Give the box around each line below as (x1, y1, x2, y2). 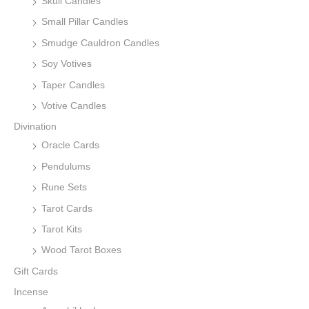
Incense (14, 287, 48, 298)
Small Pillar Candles (41, 17, 128, 28)
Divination (14, 121, 57, 132)
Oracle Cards (41, 140, 99, 151)
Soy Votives (41, 59, 92, 70)
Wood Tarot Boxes (41, 245, 121, 256)
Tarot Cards (41, 203, 92, 214)
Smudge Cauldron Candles (41, 37, 159, 48)
